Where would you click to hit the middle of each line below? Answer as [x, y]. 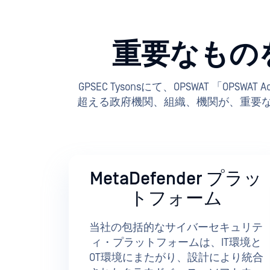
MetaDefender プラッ [176, 179]
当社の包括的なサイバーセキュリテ [176, 228]
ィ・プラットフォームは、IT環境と [176, 243]
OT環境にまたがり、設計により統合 [176, 258]
